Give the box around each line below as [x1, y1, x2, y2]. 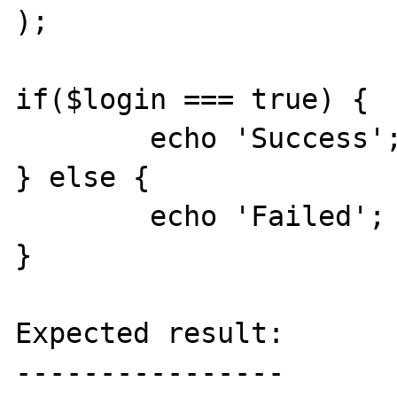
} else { [15, 161, 151, 193]
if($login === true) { [15, 83, 370, 115]
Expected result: [15, 317, 285, 349]
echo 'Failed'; [15, 200, 151, 232]
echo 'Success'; [15, 122, 151, 154]
